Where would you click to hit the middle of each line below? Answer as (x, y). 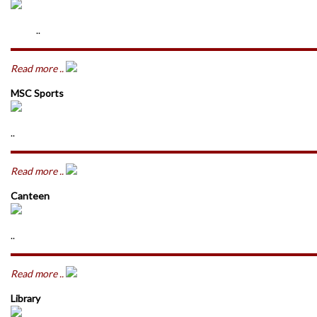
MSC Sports (37, 93)
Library (25, 298)
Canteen (30, 196)
